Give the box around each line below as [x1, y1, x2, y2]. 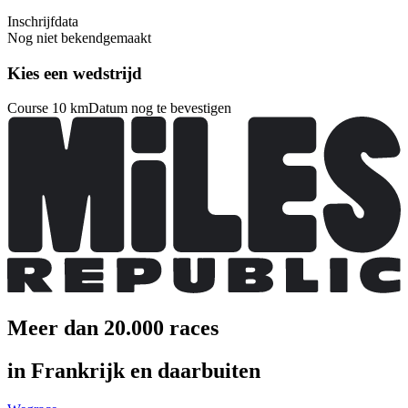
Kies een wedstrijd [7, 63, 142, 83]
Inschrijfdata [7, 14, 78, 29]
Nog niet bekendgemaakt [7, 30, 151, 46]
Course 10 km [7, 100, 88, 117]
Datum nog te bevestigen [88, 100, 231, 117]
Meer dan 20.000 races [7, 316, 219, 341]
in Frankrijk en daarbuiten [7, 359, 260, 383]
